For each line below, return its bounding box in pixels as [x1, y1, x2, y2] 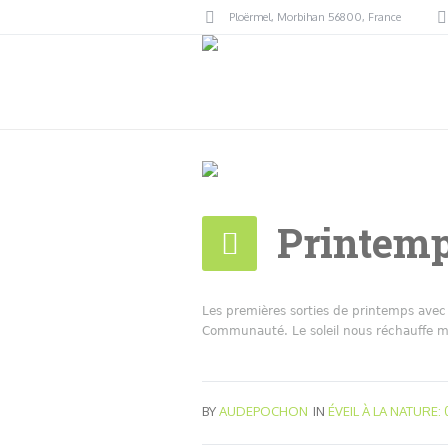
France [368, 9, 401, 24]
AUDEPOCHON [219, 403, 308, 419]
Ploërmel [229, 9, 271, 24]
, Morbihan [271, 9, 328, 24]
